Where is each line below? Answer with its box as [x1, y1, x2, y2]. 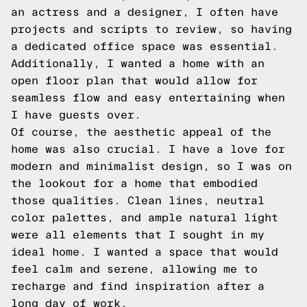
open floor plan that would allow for [11, 75, 258, 86]
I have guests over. [11, 109, 141, 121]
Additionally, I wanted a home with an [11, 58, 265, 69]
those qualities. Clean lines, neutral [11, 195, 265, 206]
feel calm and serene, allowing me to [11, 263, 258, 275]
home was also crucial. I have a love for [11, 143, 285, 155]
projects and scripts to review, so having [11, 23, 292, 35]
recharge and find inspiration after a [11, 280, 265, 292]
